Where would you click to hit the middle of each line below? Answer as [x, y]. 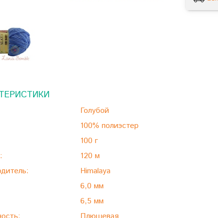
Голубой [95, 111]
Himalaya [95, 171]
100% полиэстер [109, 126]
